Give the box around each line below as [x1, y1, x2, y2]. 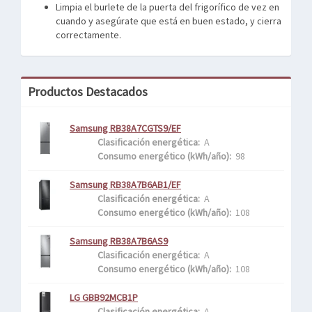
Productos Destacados [28, 84, 148, 100]
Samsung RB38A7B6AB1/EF [70, 178, 181, 191]
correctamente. [56, 29, 121, 41]
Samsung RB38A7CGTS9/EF [70, 122, 181, 134]
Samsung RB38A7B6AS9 [70, 235, 168, 247]
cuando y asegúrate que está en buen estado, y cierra [56, 15, 281, 27]
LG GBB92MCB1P [70, 291, 138, 304]
